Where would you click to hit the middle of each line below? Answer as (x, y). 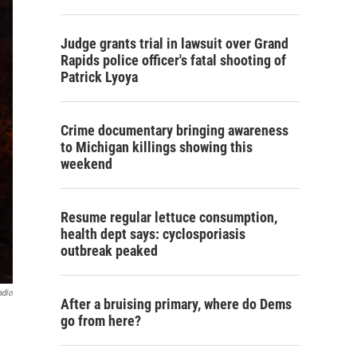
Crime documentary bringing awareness (175, 130)
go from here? (101, 321)
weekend (86, 164)
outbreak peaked (109, 251)
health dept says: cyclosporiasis (153, 234)
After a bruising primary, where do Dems (176, 304)
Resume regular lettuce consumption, (169, 217)
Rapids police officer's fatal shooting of (173, 60)
